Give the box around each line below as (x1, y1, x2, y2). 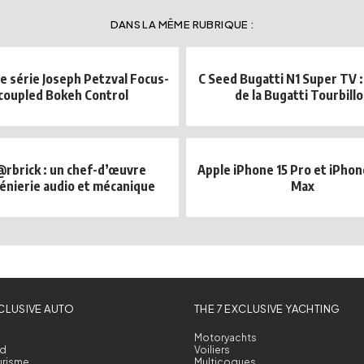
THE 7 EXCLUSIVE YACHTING (194, 302, 340, 315)
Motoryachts (194, 331, 257, 344)
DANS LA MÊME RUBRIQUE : (110, 18, 254, 31)
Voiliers (194, 344, 230, 356)
